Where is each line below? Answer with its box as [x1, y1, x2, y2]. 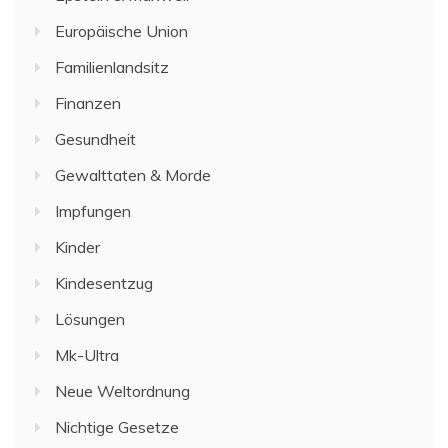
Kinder [55, 236, 100, 257]
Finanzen [55, 92, 121, 113]
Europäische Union [55, 20, 188, 41]
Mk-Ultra [55, 344, 119, 365]
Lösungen [55, 308, 125, 329]
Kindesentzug [55, 272, 153, 293]
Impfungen [55, 200, 131, 221]
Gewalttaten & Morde [55, 164, 211, 185]
